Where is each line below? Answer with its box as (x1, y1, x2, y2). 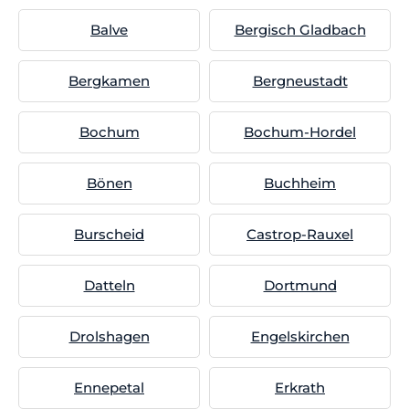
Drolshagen (68, 328, 150, 345)
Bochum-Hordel (244, 123, 356, 141)
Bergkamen (68, 72, 150, 89)
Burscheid (74, 225, 144, 243)
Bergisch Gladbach (234, 21, 366, 38)
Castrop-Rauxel (246, 225, 353, 243)
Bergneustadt (252, 72, 348, 89)
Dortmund (263, 277, 337, 294)
